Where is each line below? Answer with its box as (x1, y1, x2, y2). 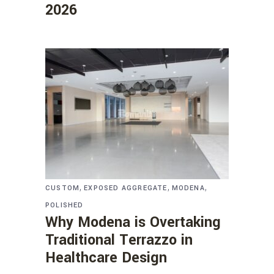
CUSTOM (45, 183, 80, 193)
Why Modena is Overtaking (45, 212, 221, 232)
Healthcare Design (45, 247, 167, 268)
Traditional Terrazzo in (45, 229, 193, 250)
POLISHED (45, 200, 84, 210)
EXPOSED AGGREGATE (84, 183, 168, 193)
